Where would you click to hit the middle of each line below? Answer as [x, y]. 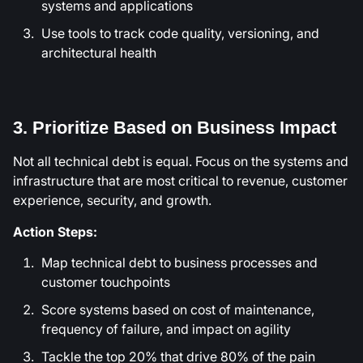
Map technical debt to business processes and [179, 263]
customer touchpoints [106, 282]
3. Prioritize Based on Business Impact [175, 128]
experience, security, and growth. [112, 201]
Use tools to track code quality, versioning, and [180, 34]
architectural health [99, 53]
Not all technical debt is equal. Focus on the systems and [181, 162]
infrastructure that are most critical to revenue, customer [180, 181]
